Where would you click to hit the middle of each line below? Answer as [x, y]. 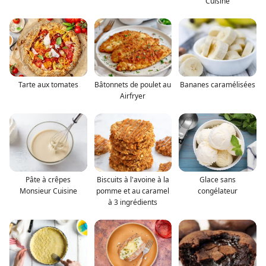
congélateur [218, 191]
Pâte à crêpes [48, 180]
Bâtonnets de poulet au [133, 85]
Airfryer [133, 96]
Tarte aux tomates [48, 85]
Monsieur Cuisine [48, 191]
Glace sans [218, 180]
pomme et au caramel [133, 191]
